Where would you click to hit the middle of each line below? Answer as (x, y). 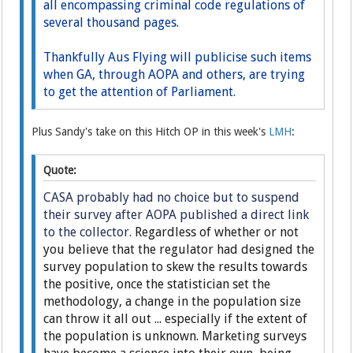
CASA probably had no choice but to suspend (172, 197)
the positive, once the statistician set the (157, 284)
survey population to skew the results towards (176, 266)
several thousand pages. (111, 22)
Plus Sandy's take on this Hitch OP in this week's (150, 131)
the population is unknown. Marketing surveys (175, 336)
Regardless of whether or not (216, 232)
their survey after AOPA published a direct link (176, 214)
